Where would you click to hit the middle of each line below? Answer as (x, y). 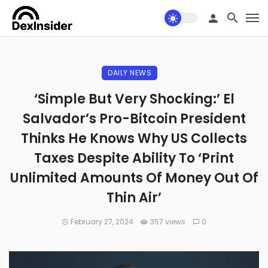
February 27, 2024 (102, 222)
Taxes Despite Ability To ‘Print (134, 158)
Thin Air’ (134, 198)
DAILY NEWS (130, 73)
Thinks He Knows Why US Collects (134, 138)
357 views (167, 222)
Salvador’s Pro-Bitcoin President (134, 119)
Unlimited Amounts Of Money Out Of (134, 178)
